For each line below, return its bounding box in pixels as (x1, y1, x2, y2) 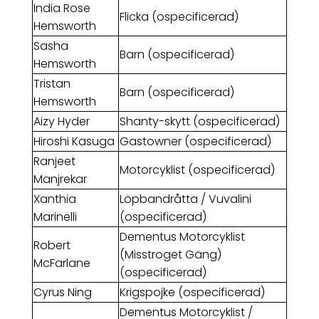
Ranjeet (33, 153, 75, 170)
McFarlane (33, 255, 90, 272)
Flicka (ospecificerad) (119, 9, 239, 26)
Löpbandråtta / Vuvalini (119, 191, 251, 208)
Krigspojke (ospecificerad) (119, 284, 265, 301)
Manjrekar (33, 171, 87, 188)
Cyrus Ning (33, 284, 92, 301)
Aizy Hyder (33, 113, 90, 130)
